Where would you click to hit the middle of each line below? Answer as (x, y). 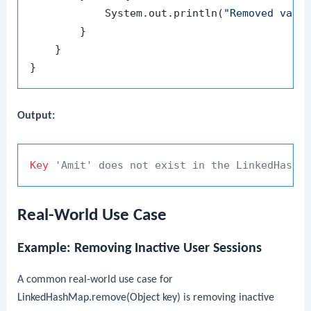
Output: (36, 116)
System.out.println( (127, 14)
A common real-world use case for (95, 279)
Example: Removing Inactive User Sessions (140, 248)
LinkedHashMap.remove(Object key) (99, 297)
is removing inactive (228, 297)
